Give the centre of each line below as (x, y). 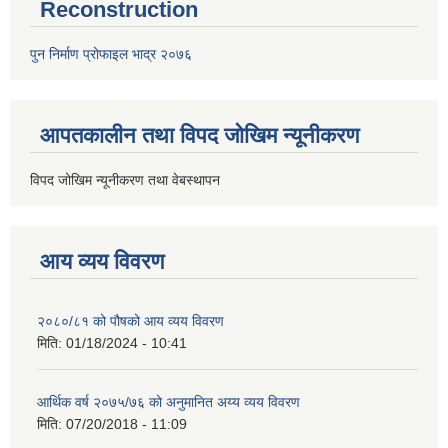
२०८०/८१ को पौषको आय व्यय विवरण (130, 320)
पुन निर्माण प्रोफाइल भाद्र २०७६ (111, 53)
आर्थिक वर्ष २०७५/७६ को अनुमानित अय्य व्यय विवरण (168, 401)
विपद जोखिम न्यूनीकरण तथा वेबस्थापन (127, 179)
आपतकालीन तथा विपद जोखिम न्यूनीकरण (199, 135)
